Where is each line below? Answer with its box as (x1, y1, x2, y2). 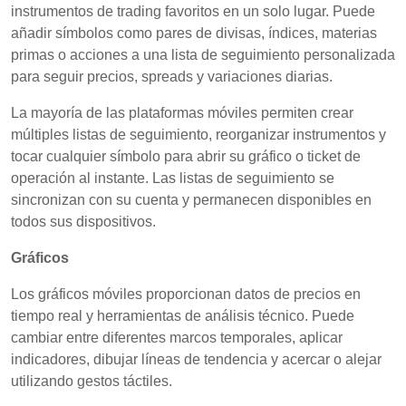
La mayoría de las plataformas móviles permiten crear (11, 105, 353, 121)
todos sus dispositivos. (11, 214, 156, 229)
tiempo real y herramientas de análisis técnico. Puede (11, 308, 354, 324)
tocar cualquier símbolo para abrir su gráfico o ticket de (11, 149, 361, 164)
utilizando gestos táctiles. (11, 373, 172, 389)
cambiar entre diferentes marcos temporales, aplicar (11, 330, 343, 345)
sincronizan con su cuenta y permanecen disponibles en (11, 192, 372, 208)
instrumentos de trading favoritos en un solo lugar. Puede (11, 4, 375, 19)
